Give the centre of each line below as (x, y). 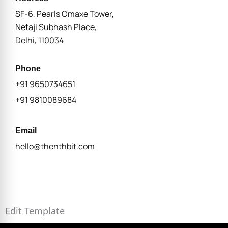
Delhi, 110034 (39, 40)
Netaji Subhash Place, (56, 27)
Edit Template (35, 210)
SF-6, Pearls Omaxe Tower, (65, 13)
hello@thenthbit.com (55, 146)
